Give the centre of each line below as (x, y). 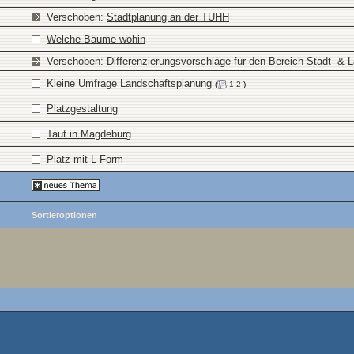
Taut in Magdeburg (89, 134)
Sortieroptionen (64, 215)
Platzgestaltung (82, 109)
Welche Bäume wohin (96, 39)
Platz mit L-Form (85, 159)
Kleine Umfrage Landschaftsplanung (129, 83)
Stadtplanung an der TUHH (168, 17)
